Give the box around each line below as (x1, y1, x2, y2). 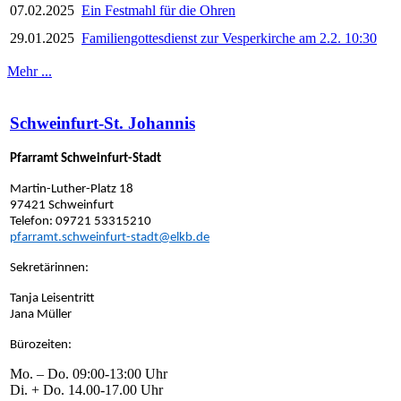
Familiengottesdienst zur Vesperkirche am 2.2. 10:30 (81, 30, 377, 47)
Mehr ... (7, 64, 52, 80)
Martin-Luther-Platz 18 (10, 183, 133, 197)
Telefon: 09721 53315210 (10, 215, 151, 229)
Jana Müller (10, 308, 72, 322)
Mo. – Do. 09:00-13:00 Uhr (10, 366, 167, 382)
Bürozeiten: (10, 338, 72, 353)
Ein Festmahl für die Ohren (81, 3, 235, 19)
